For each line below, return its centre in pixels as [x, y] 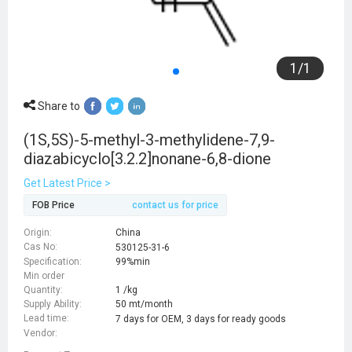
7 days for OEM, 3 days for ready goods [201, 319]
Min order [44, 275]
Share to [58, 106]
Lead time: [46, 319]
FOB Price [53, 205]
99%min [133, 261]
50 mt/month [144, 304]
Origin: [38, 232]
